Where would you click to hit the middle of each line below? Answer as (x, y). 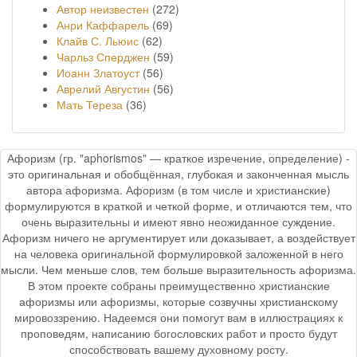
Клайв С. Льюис (99, 40)
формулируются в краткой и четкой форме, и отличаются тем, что (178, 205)
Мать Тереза (90, 104)
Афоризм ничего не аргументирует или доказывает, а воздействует (178, 237)
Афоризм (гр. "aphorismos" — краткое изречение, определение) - (178, 157)
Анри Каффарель (103, 24)
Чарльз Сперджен (103, 56)
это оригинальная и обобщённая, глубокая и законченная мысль (178, 173)
